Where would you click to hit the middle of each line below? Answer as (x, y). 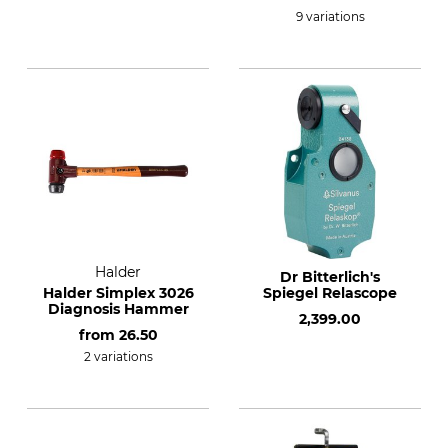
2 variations (118, 356)
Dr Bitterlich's (330, 277)
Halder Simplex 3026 (118, 293)
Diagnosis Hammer (118, 309)
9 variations (330, 16)
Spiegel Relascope (330, 293)
